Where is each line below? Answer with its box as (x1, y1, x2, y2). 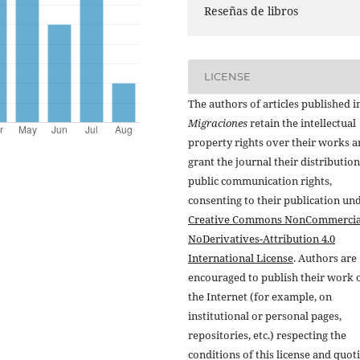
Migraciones (188, 115, 247, 130)
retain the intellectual (247, 115, 356, 130)
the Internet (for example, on (188, 288, 332, 304)
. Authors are (293, 250, 357, 265)
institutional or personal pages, (188, 308, 342, 323)
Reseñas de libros (204, 2, 299, 18)
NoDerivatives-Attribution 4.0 (188, 231, 335, 246)
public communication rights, (188, 173, 332, 188)
